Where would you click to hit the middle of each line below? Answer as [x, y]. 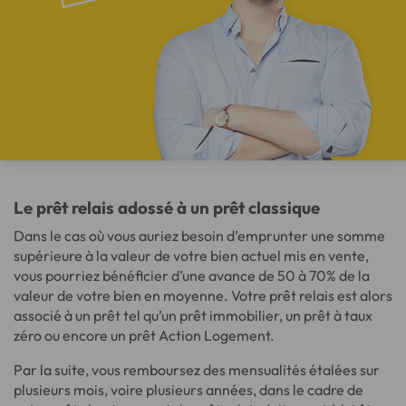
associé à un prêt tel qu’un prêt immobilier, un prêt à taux [193, 315]
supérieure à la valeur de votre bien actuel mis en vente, [191, 255]
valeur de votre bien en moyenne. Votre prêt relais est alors [203, 295]
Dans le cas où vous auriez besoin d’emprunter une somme [199, 235]
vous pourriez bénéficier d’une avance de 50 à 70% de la [192, 275]
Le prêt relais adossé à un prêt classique [167, 207]
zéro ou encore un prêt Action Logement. [144, 335]
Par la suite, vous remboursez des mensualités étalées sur [197, 369]
